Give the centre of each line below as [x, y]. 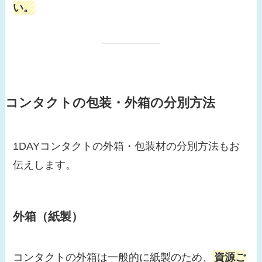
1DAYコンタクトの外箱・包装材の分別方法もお [127, 146]
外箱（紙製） [48, 217]
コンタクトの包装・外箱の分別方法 [110, 103]
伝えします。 [45, 165]
